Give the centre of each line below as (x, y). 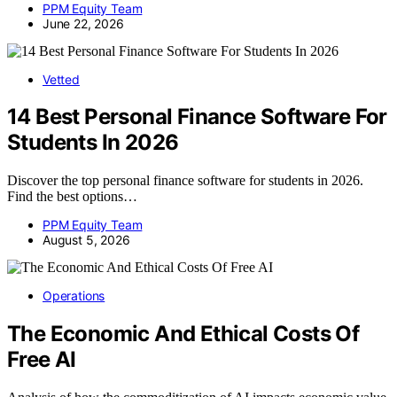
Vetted (61, 79)
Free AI (42, 360)
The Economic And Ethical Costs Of (183, 334)
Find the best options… (72, 197)
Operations (74, 296)
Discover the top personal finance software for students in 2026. (185, 181)
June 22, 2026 (83, 23)
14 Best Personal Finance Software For (197, 117)
